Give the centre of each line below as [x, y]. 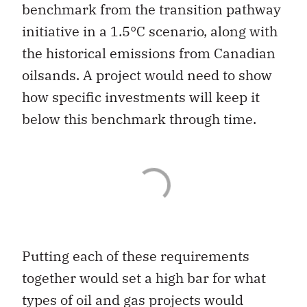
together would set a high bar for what [144, 278]
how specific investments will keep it [141, 97]
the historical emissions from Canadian [149, 53]
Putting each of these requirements [136, 256]
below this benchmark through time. [139, 119]
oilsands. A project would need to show [147, 75]
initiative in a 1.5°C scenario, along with [150, 32]
